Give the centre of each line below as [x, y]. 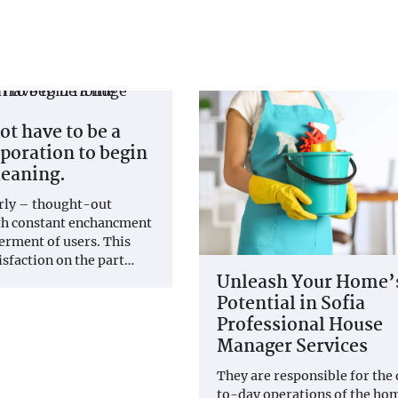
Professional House [300, 326]
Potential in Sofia [291, 304]
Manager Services [292, 347]
